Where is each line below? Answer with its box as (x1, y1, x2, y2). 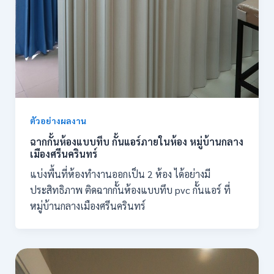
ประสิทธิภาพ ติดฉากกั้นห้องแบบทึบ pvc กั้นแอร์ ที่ (29, 183, 231, 197)
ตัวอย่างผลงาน (29, 114, 86, 126)
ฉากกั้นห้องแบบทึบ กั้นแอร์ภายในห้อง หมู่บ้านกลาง (29, 135, 243, 149)
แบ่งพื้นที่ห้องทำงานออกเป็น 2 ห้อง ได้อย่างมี (29, 168, 210, 181)
